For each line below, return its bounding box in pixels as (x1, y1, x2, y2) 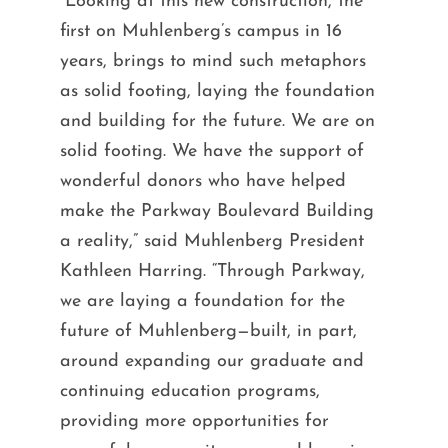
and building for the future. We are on (59, 111, 375, 131)
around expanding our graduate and (59, 351, 364, 371)
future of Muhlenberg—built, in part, (59, 321, 357, 341)
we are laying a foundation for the (59, 291, 345, 311)
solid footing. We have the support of (59, 141, 364, 161)
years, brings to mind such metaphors (59, 51, 366, 71)
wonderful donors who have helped (59, 171, 346, 191)
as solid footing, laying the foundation (59, 81, 375, 101)
